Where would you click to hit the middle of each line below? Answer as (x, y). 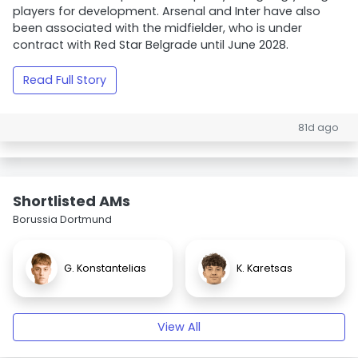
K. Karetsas (265, 268)
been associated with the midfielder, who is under (157, 28)
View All (179, 327)
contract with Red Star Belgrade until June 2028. (151, 45)
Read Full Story (65, 80)
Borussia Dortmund (62, 219)
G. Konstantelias (105, 268)
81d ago (318, 127)
